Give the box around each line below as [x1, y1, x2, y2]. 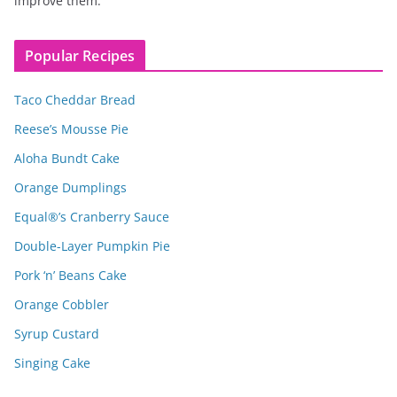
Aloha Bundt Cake [14, 149, 120, 167]
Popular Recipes [25, 45, 136, 66]
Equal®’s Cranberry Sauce [14, 207, 169, 225]
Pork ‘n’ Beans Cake [14, 266, 127, 284]
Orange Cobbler [14, 295, 109, 313]
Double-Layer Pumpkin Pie [14, 237, 170, 254]
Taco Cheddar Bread [14, 90, 136, 108]
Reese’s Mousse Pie [14, 120, 128, 137]
